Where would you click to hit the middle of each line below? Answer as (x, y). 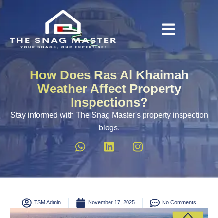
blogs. (109, 128)
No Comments (179, 202)
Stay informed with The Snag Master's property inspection (109, 115)
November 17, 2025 (111, 202)
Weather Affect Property (109, 89)
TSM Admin (47, 202)
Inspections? (109, 102)
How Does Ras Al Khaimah (109, 75)
